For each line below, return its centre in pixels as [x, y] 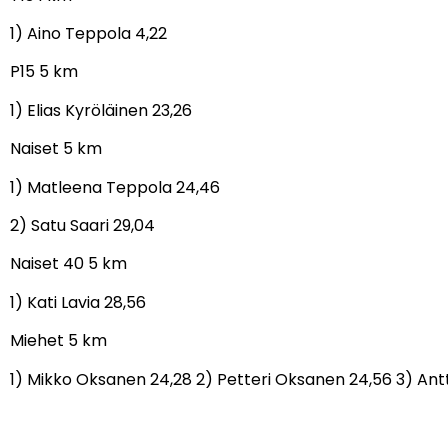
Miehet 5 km [58, 341]
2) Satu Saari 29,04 [82, 225]
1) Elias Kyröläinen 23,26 [101, 110]
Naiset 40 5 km [68, 264]
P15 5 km [44, 72]
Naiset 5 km [56, 149]
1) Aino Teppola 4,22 [88, 34]
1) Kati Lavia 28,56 [78, 302]
